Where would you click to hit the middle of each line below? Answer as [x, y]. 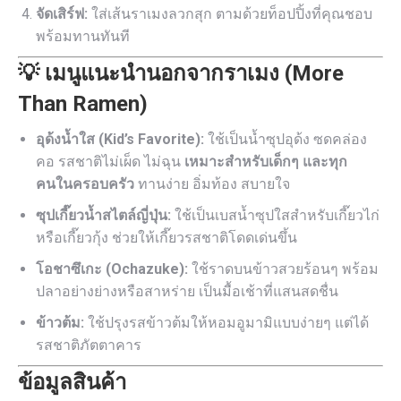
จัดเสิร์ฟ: [62, 14]
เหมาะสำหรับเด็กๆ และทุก [266, 162]
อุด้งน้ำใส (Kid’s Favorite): [120, 139]
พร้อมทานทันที [83, 36]
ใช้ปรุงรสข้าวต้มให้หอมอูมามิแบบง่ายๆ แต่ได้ [226, 323]
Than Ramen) [83, 104]
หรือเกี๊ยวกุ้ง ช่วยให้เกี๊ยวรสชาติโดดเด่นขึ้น [166, 238]
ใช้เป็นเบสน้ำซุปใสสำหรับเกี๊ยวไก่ [275, 215]
